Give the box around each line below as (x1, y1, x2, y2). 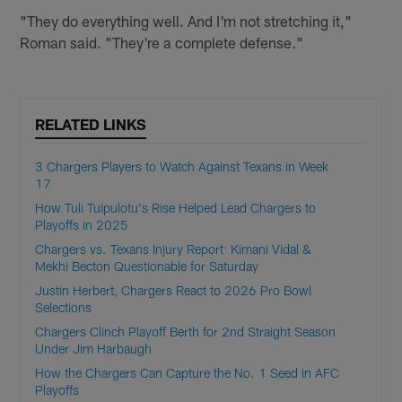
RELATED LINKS (35, 115, 147, 134)
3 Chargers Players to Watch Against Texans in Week (35, 159, 329, 175)
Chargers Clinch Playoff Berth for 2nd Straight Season (35, 324, 336, 340)
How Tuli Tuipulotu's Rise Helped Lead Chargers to (35, 200, 317, 216)
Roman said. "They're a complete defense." (20, 33, 304, 52)
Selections (35, 300, 92, 316)
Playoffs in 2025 (35, 217, 129, 233)
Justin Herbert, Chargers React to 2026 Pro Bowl (35, 283, 312, 299)
